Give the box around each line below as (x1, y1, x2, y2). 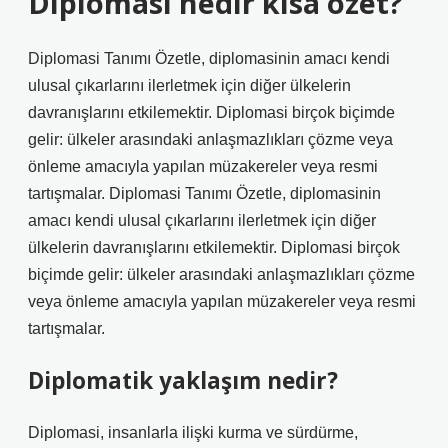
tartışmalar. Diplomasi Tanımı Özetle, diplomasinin (28, 185, 381, 202)
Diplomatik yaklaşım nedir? (28, 365, 338, 396)
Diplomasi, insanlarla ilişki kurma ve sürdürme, (28, 424, 358, 441)
